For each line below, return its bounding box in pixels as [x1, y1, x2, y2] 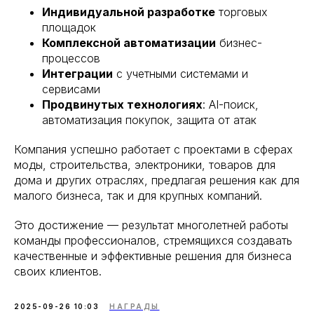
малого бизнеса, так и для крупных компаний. [14, 188, 262, 203]
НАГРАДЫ [109, 301, 160, 310]
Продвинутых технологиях [42, 97, 203, 111]
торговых [215, 4, 268, 19]
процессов [42, 50, 100, 65]
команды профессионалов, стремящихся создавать [14, 233, 292, 247]
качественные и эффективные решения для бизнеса [14, 248, 292, 263]
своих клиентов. [14, 264, 102, 278]
